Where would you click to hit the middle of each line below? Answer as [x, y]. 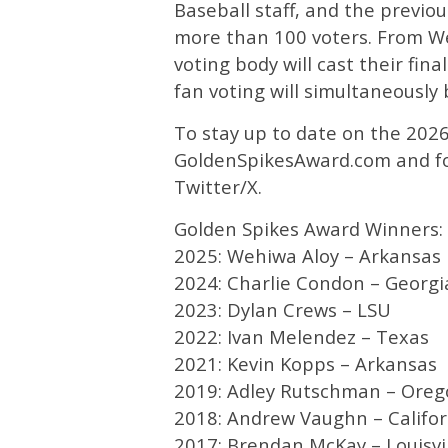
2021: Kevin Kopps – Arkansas [305, 363]
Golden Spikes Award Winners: [308, 228]
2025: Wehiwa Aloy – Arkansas [307, 255]
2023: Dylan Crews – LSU [282, 309]
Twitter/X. [218, 186]
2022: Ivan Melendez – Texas [301, 336]
